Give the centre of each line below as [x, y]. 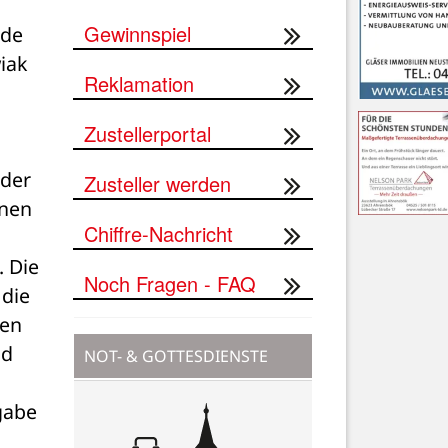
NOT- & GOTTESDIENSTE [176, 355]
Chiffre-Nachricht [158, 233]
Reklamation [139, 83]
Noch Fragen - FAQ [170, 283]
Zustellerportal [147, 133]
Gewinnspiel [137, 33]
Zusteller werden [157, 183]
